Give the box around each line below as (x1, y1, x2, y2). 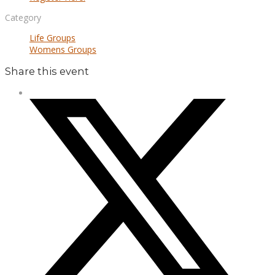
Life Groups (29, 31, 76, 44)
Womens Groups (29, 43, 96, 55)
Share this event (5, 64, 89, 77)
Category (5, 11, 41, 23)
